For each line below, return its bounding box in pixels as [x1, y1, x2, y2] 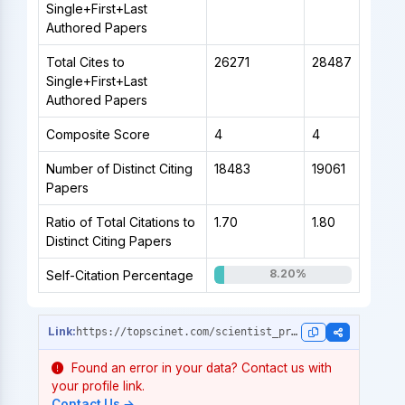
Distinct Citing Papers [45, 232, 172, 249]
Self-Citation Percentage [45, 267, 193, 283]
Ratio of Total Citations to [45, 213, 195, 230]
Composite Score [45, 126, 150, 142]
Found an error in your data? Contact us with [67, 360, 332, 375]
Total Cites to [45, 53, 125, 70]
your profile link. [51, 378, 145, 393]
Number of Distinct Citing [45, 160, 193, 176]
